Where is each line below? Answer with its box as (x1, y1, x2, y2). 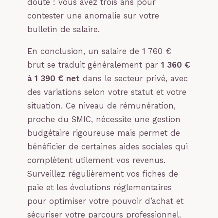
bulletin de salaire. (27, 25, 100, 35)
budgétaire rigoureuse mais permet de (27, 128, 180, 138)
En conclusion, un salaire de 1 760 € (27, 46, 171, 56)
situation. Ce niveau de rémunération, (27, 101, 176, 110)
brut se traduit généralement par (27, 60, 161, 70)
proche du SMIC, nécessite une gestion (27, 114, 181, 124)
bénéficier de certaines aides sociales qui (27, 142, 188, 151)
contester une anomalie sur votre (27, 11, 159, 21)
